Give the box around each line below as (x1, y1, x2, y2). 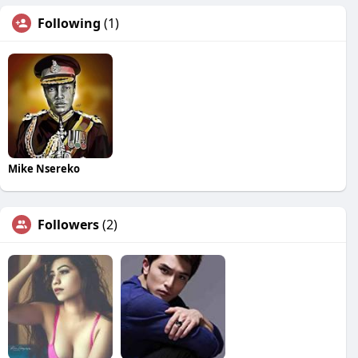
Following (38, 14, 101, 32)
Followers (38, 215, 99, 233)
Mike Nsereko (8, 161, 80, 176)
